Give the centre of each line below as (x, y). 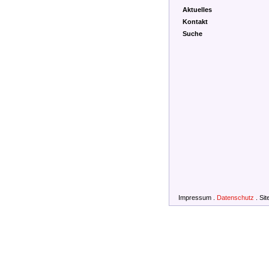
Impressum (195, 198)
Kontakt (195, 22)
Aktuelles (197, 10)
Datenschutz (235, 198)
